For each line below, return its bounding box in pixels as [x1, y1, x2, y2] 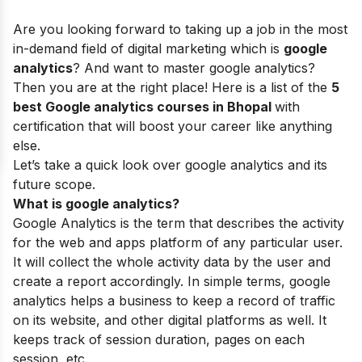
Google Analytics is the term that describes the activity [13, 215, 344, 231]
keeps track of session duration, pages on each [13, 331, 305, 347]
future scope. [13, 176, 99, 192]
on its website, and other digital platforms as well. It [13, 312, 326, 328]
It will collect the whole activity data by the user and [13, 254, 330, 270]
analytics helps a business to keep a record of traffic [13, 293, 335, 309]
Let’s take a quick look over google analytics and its [13, 157, 327, 173]
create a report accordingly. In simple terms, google [13, 273, 330, 289]
